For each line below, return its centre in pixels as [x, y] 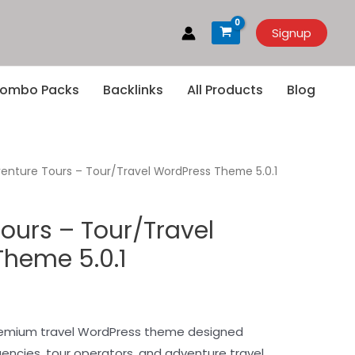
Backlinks [133, 90]
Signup [292, 33]
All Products [225, 90]
